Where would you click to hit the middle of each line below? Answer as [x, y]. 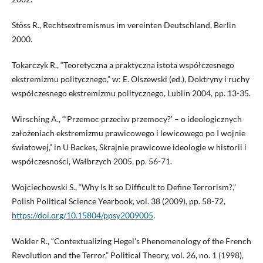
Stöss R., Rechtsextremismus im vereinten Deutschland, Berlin [124, 25]
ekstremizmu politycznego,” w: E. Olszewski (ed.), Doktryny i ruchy [130, 79]
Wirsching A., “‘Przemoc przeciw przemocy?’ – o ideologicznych [127, 119]
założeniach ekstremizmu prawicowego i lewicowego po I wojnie [128, 133]
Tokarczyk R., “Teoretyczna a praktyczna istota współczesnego [123, 65]
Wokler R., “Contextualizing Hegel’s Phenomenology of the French [131, 241]
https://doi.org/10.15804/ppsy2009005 [82, 215]
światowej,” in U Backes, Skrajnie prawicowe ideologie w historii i [129, 147]
